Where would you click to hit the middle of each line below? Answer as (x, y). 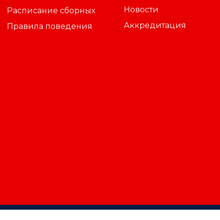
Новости (141, 9)
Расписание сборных (51, 10)
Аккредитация (155, 25)
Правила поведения (50, 26)
